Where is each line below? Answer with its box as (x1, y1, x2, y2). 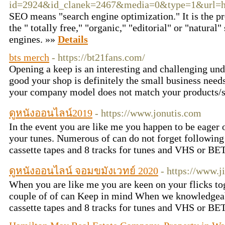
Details (58, 34, 88, 45)
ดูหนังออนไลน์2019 (9, 107, 92, 119)
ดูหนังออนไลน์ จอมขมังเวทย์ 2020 (9, 165, 158, 176)
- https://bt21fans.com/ (52, 52, 145, 63)
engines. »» (9, 34, 58, 45)
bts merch (9, 52, 49, 63)
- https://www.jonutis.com (95, 107, 201, 119)
